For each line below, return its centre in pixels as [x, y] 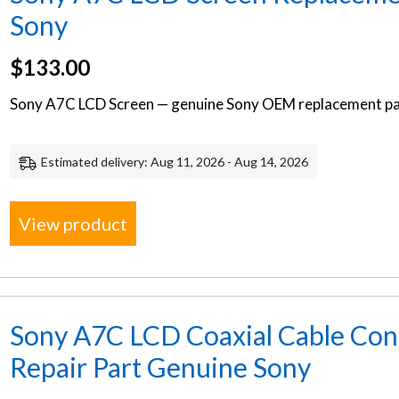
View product [73, 223]
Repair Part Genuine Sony [161, 366]
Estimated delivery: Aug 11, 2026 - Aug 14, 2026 [175, 161]
